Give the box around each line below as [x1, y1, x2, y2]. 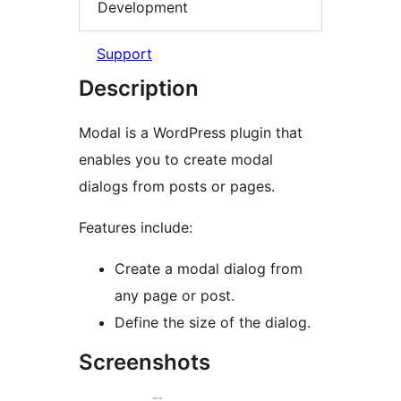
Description [79, 75, 199, 102]
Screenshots [79, 349, 210, 376]
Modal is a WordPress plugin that [79, 124, 303, 142]
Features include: [79, 218, 192, 237]
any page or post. [115, 286, 235, 305]
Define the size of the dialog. [115, 313, 311, 332]
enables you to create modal [79, 150, 273, 169]
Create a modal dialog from [115, 260, 303, 278]
